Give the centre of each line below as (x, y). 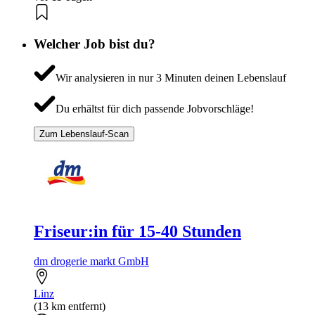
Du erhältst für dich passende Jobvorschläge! (154, 109)
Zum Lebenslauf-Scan (84, 134)
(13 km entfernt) (70, 307)
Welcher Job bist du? (95, 44)
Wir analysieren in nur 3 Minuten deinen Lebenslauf (171, 78)
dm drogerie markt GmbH (91, 262)
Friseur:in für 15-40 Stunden (137, 232)
